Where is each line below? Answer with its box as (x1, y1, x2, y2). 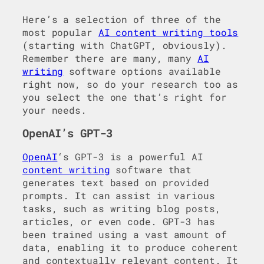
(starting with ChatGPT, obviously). (22, 38, 227, 51)
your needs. (22, 103, 87, 116)
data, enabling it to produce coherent (22, 240, 239, 253)
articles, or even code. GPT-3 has (22, 214, 215, 227)
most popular (22, 25, 98, 38)
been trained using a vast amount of (22, 227, 227, 240)
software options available (63, 64, 221, 77)
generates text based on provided (22, 176, 209, 189)
